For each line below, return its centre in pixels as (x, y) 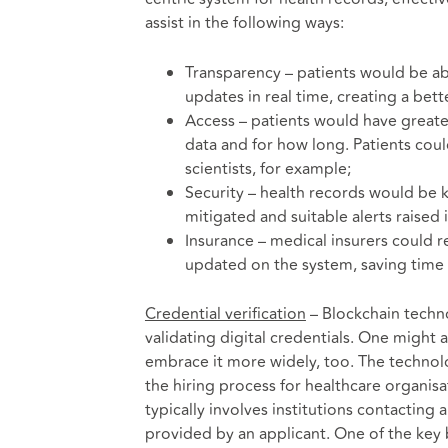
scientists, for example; (267, 168)
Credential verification (225, 314)
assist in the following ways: (244, 23)
